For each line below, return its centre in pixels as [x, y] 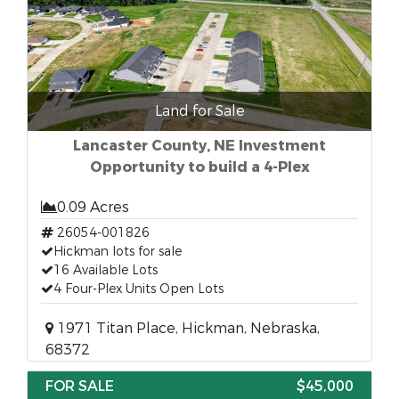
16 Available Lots [106, 270]
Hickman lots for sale [118, 252]
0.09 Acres [93, 207]
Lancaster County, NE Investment [199, 146]
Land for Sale [199, 111]
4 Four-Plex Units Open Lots [138, 289]
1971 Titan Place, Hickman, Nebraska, [187, 328]
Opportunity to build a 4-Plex [199, 167]
